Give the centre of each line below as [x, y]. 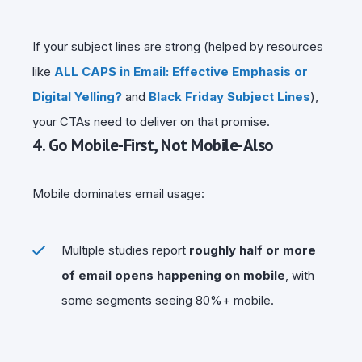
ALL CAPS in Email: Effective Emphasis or [181, 71]
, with [300, 275]
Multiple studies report [125, 250]
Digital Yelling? [77, 96]
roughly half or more [253, 250]
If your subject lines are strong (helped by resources [178, 46]
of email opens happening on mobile [173, 275]
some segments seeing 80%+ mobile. [168, 300]
